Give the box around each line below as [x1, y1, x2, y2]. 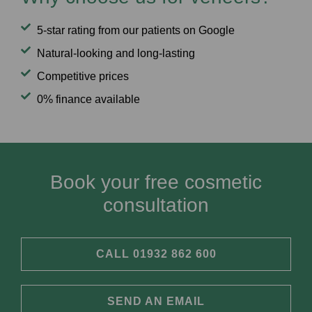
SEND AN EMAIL [107, 295, 205, 307]
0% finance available [36, 93, 140, 105]
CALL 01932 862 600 [95, 247, 217, 260]
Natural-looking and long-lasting [36, 47, 195, 59]
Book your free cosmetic [50, 171, 262, 193]
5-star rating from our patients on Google [36, 24, 235, 36]
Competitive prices [36, 70, 129, 82]
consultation [103, 194, 209, 216]
